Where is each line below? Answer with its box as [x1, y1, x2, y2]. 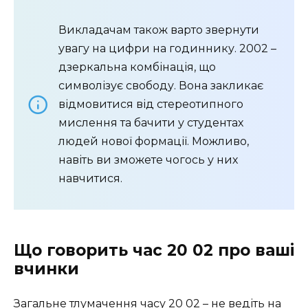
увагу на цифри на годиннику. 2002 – [58, 42, 276, 56]
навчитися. [58, 172, 122, 186]
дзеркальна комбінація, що [58, 60, 216, 74]
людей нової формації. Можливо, [58, 135, 249, 148]
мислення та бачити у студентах [58, 116, 243, 130]
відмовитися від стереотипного [58, 98, 243, 111]
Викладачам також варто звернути [58, 23, 259, 37]
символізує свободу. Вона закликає [58, 79, 263, 93]
